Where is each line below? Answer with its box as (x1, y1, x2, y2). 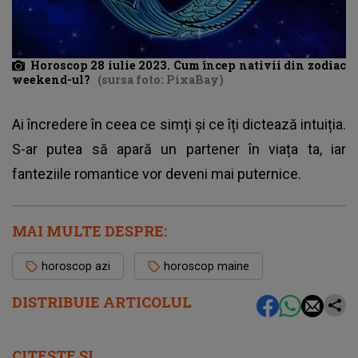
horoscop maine (164, 260, 249, 273)
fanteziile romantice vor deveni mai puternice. (12, 165, 304, 183)
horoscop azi (42, 260, 110, 273)
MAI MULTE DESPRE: (12, 221, 167, 241)
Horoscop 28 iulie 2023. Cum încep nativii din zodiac (30, 57, 346, 73)
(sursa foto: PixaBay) (97, 72, 224, 88)
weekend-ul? (12, 72, 90, 88)
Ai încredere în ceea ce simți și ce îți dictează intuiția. (12, 116, 346, 133)
